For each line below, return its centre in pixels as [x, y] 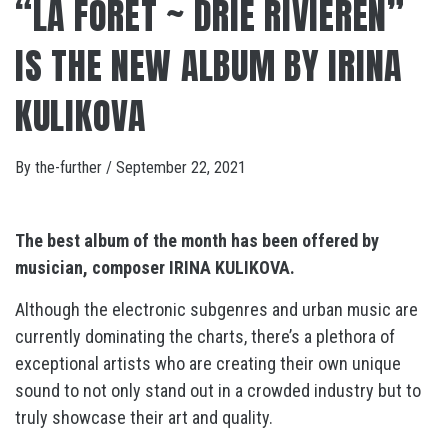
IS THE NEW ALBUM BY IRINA [208, 66]
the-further [70, 167]
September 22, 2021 [181, 167]
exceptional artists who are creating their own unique [208, 363]
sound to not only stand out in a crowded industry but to [218, 390]
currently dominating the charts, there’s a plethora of [205, 336]
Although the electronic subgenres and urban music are [216, 309]
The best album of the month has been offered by [197, 240]
